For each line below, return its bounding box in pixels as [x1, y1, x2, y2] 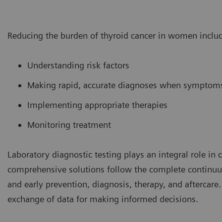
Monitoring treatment [27, 119, 111, 130]
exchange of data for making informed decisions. [7, 193, 198, 204]
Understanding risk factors [27, 59, 129, 70]
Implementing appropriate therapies [27, 99, 167, 110]
